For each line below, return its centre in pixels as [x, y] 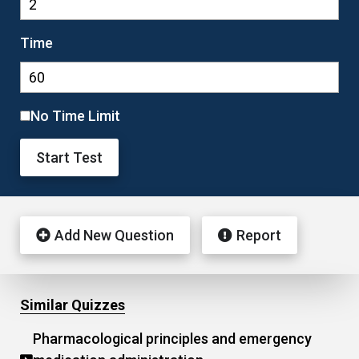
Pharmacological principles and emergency [172, 339]
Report [259, 235]
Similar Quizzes [73, 305]
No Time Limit [75, 116]
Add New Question [114, 235]
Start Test [69, 157]
